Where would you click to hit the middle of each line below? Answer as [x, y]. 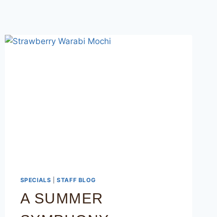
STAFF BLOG [76, 180]
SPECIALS [36, 180]
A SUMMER [62, 199]
